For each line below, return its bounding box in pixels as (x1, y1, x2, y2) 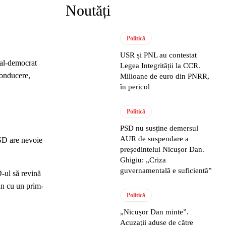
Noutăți (66, 2, 110, 19)
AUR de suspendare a (120, 135, 189, 143)
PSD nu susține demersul (120, 124, 199, 132)
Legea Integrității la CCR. (120, 62, 201, 70)
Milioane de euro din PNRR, (120, 72, 210, 80)
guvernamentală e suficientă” (120, 166, 212, 175)
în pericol (120, 83, 150, 91)
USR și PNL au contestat (120, 51, 197, 59)
